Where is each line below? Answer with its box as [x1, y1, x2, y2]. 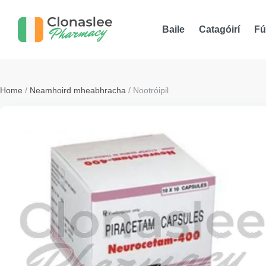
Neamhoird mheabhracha [30, 85, 126, 95]
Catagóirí [199, 24, 240, 34]
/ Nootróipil [126, 85, 169, 95]
